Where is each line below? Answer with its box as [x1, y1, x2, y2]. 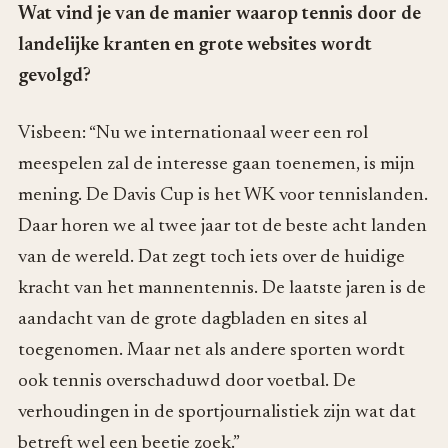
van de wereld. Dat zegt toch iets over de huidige [18, 248, 405, 268]
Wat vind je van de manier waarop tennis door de [18, 4, 421, 24]
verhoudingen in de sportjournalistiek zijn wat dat [18, 403, 416, 423]
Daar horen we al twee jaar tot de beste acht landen [18, 217, 427, 237]
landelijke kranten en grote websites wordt [18, 35, 372, 55]
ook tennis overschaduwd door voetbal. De [18, 372, 356, 392]
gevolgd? [18, 66, 91, 86]
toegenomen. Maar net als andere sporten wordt [18, 341, 405, 361]
